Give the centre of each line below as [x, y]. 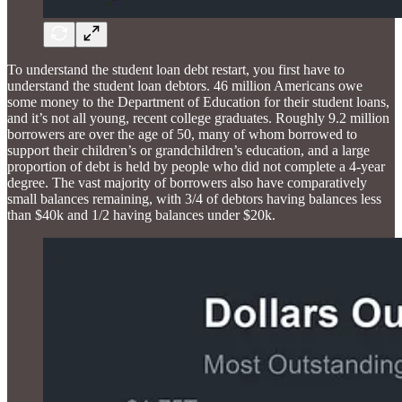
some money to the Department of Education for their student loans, [198, 101]
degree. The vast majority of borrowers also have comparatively [187, 182]
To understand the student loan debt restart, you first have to [176, 69]
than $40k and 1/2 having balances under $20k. [141, 214]
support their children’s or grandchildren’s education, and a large [188, 150]
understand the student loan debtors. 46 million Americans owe [185, 85]
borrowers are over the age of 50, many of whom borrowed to [182, 134]
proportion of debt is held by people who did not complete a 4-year [196, 166]
